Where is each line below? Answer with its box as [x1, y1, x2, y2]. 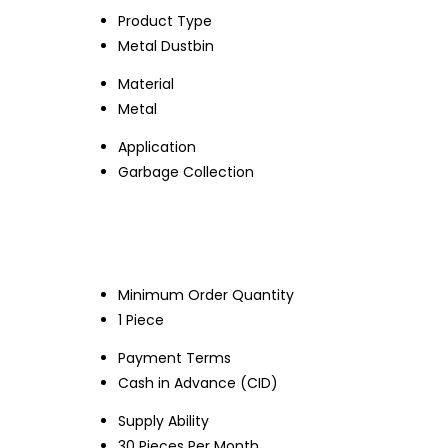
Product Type [118, 10, 212, 31]
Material [118, 73, 174, 94]
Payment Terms [118, 347, 231, 368]
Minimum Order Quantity [118, 284, 294, 305]
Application [118, 136, 196, 157]
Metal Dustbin [118, 35, 214, 56]
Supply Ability [118, 410, 209, 431]
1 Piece [118, 309, 164, 330]
